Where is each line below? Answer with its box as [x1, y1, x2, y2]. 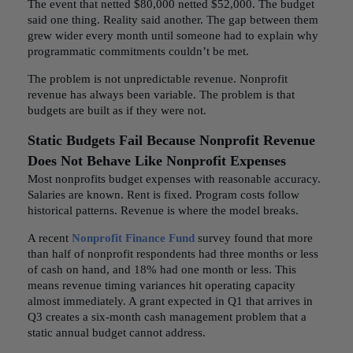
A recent [28, 232, 72, 244]
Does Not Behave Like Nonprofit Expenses [28, 153, 286, 169]
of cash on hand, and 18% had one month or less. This [28, 263, 296, 276]
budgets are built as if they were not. [28, 104, 206, 117]
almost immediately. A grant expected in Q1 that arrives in [28, 295, 313, 307]
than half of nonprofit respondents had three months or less [28, 247, 318, 260]
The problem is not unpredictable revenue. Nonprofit [28, 72, 288, 85]
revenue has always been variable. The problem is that [28, 88, 295, 101]
